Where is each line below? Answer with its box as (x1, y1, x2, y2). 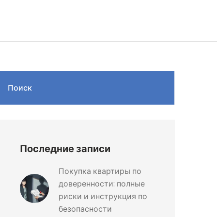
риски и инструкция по (59, 191, 147, 202)
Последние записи (20, 142, 110, 155)
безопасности (59, 203, 112, 215)
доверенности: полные (59, 178, 145, 189)
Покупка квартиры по (59, 166, 141, 177)
